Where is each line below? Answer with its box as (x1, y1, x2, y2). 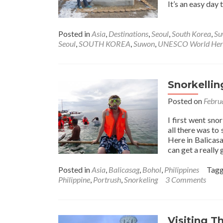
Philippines (164, 165, 199, 174)
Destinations (109, 29, 148, 38)
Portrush (93, 175, 121, 184)
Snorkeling (124, 175, 158, 184)
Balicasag (109, 165, 139, 174)
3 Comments (165, 175, 206, 184)
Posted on (168, 96, 204, 106)
